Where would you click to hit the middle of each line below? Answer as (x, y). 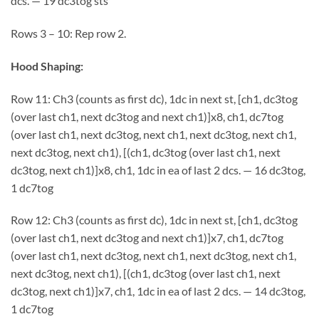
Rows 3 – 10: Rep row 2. (68, 33)
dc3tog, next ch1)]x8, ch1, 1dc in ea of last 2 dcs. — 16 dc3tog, (158, 169)
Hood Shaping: (47, 66)
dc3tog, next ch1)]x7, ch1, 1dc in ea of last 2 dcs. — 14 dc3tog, (158, 291)
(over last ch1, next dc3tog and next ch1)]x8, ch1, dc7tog (147, 116)
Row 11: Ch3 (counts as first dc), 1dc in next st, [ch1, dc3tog (154, 98)
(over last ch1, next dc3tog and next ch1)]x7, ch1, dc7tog (147, 238)
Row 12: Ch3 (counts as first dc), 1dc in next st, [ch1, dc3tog (154, 220)
